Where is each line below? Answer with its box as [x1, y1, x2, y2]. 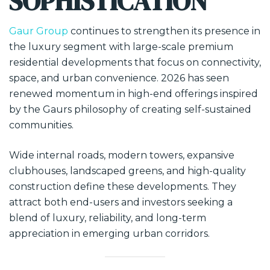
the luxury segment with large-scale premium [9, 41, 233, 52]
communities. [9, 119, 74, 131]
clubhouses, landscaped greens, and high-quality [9, 165, 246, 177]
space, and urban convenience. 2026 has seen [9, 72, 229, 84]
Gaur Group [9, 25, 68, 37]
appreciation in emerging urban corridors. [9, 228, 210, 239]
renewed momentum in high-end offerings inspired [9, 88, 258, 99]
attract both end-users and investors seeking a [9, 196, 233, 208]
